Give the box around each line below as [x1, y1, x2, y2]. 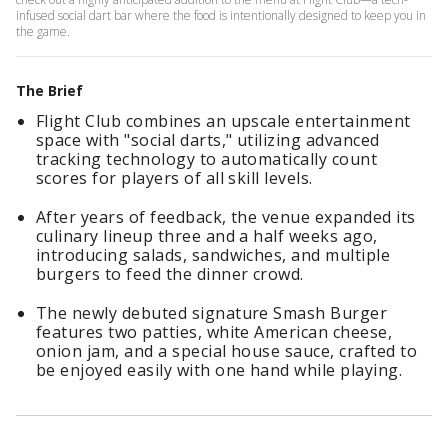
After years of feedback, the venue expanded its [36, 206, 416, 228]
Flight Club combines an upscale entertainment [36, 110, 411, 132]
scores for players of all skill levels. [36, 167, 313, 189]
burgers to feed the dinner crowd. [36, 263, 304, 285]
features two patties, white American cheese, [36, 321, 393, 343]
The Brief [16, 81, 83, 100]
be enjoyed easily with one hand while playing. [36, 359, 403, 381]
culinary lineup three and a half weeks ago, [36, 225, 378, 247]
